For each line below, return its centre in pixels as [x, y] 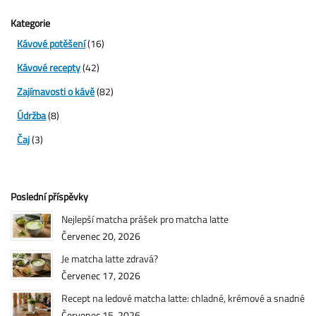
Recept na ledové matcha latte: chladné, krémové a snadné [183, 298]
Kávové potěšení [51, 43]
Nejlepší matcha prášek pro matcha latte [145, 219]
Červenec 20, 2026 [101, 236]
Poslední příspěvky [49, 196]
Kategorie [30, 23]
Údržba [31, 115]
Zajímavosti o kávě [56, 91]
